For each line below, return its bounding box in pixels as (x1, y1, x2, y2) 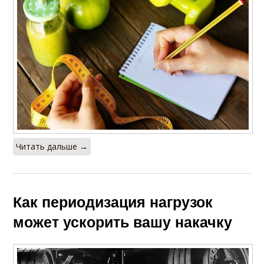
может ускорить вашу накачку (13, 210, 233, 232)
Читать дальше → (16, 140, 88, 152)
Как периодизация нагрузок (13, 190, 213, 212)
